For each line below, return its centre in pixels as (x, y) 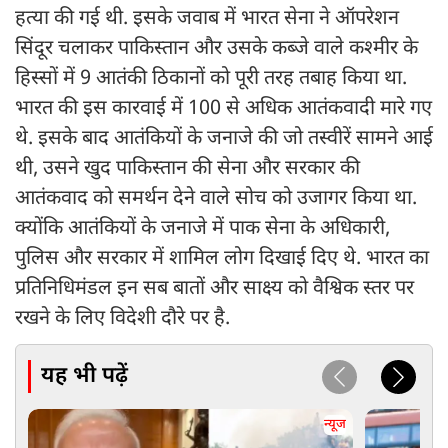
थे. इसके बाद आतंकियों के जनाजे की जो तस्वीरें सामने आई (224, 139)
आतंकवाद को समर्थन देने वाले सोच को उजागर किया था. (216, 199)
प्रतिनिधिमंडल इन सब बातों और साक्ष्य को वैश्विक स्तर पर (214, 289)
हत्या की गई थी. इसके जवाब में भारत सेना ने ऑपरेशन (207, 19)
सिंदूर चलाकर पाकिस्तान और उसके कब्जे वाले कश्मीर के (216, 49)
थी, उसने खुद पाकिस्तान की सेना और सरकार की (187, 169)
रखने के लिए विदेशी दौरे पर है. (125, 319)
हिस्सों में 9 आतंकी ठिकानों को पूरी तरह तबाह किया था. (211, 79)
